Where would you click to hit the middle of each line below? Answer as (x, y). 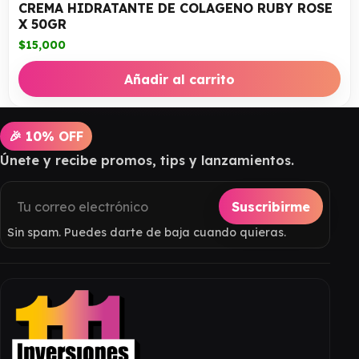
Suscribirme (271, 206)
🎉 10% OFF (46, 137)
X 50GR (42, 24)
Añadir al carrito (179, 79)
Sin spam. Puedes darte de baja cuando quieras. (147, 233)
